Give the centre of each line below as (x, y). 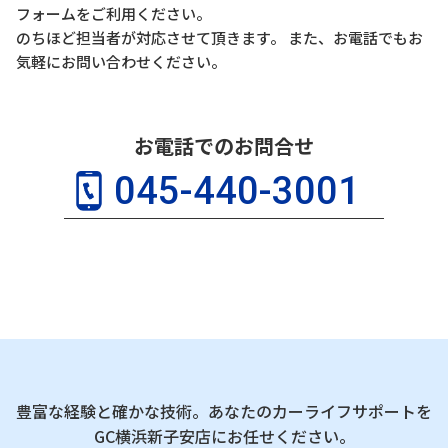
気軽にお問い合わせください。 (120, 61)
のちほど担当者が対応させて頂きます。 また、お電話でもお (219, 37)
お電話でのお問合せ (224, 145)
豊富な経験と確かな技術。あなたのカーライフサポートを (224, 410)
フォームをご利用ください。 (113, 13)
